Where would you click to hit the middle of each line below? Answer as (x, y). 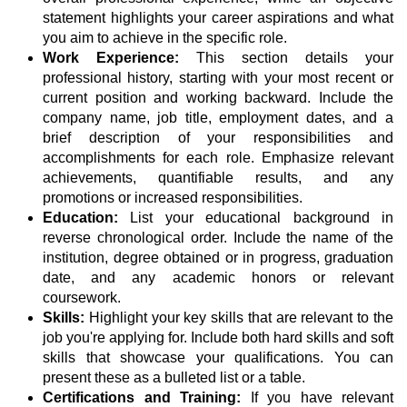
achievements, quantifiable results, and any (218, 178)
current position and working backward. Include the (218, 98)
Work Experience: (119, 58)
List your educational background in (262, 218)
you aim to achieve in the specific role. (165, 38)
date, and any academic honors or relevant (218, 278)
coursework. (82, 298)
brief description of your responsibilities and (218, 138)
